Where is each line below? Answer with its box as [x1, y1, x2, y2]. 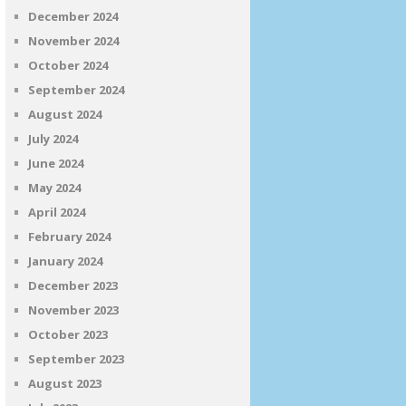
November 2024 [28, 33, 119, 49]
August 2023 [28, 375, 101, 391]
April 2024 [28, 204, 85, 220]
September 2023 [28, 351, 124, 367]
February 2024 [28, 228, 111, 245]
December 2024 [28, 8, 118, 24]
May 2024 [28, 179, 81, 196]
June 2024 [28, 155, 83, 171]
